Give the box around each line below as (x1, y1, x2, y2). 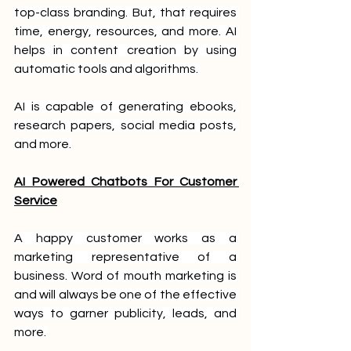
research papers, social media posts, (14, 118, 237, 132)
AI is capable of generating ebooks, (14, 100, 237, 113)
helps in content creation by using (14, 43, 237, 56)
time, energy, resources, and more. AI (14, 24, 237, 38)
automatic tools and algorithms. (14, 62, 201, 75)
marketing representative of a (14, 250, 237, 263)
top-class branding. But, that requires (14, 5, 237, 19)
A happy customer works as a (14, 231, 237, 244)
